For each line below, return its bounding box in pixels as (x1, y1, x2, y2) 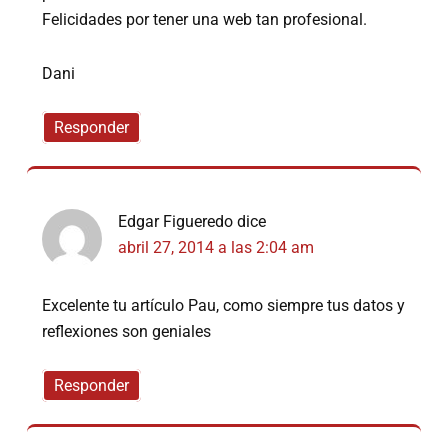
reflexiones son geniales (42, 322, 212, 342)
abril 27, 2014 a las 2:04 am (118, 238, 315, 258)
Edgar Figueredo (118, 212, 234, 232)
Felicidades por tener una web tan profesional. (42, 10, 368, 30)
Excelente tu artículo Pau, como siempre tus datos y (42, 296, 406, 316)
